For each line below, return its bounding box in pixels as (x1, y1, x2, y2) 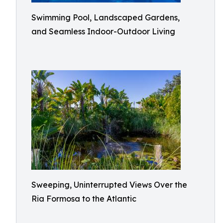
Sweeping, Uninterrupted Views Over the (31, 180, 187, 190)
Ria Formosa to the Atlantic (31, 194, 136, 204)
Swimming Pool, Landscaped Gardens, (31, 12, 180, 22)
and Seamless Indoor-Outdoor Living (31, 26, 175, 36)
